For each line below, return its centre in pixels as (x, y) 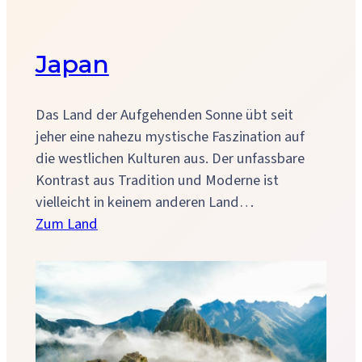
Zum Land (66, 223)
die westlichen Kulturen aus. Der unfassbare (170, 158)
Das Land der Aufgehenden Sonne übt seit (164, 114)
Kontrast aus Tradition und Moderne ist (157, 180)
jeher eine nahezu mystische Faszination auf (170, 136)
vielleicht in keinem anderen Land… (144, 202)
